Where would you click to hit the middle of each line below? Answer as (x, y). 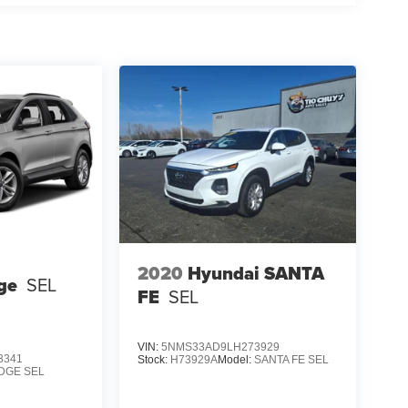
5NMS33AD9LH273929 (220, 347)
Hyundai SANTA (255, 273)
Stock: (153, 360)
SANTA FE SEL (291, 360)
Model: (235, 360)
